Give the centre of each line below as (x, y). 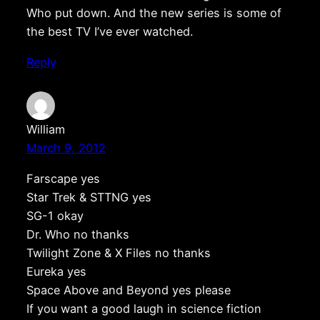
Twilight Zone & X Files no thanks (118, 252)
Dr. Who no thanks (77, 234)
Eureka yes (56, 271)
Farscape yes (63, 178)
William (45, 130)
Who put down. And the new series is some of (154, 13)
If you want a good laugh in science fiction (144, 308)
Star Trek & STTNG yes (89, 197)
